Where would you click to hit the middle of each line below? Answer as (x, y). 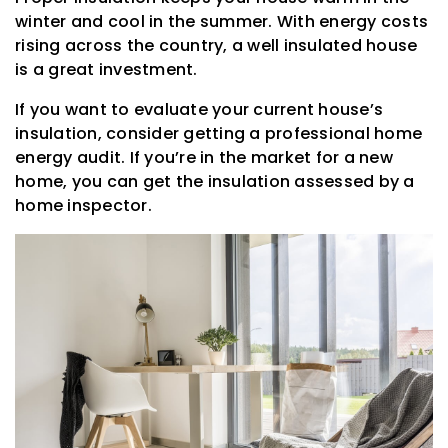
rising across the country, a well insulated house (216, 45)
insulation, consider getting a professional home (218, 133)
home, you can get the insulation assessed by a (215, 181)
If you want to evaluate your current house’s (199, 109)
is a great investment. (106, 69)
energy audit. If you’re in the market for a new (204, 157)
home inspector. (83, 205)
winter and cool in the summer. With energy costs (221, 21)
